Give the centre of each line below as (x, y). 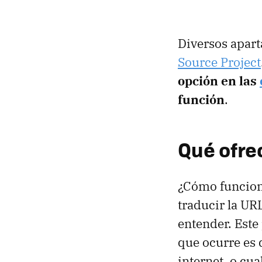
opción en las (219, 81)
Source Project (219, 62)
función (201, 100)
